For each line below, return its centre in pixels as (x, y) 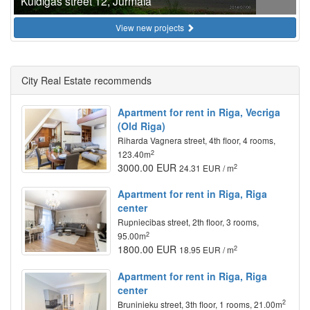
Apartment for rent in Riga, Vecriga (199, 112)
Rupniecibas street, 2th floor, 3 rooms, (188, 222)
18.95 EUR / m (206, 250)
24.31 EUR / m (206, 168)
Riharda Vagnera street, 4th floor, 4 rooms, (196, 140)
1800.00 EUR (148, 249)
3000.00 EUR (148, 167)
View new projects (151, 27)
